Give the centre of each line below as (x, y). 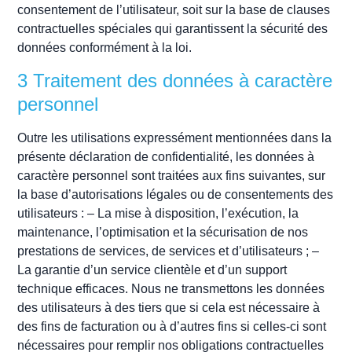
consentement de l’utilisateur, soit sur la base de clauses (174, 10)
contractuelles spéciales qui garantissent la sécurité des (173, 29)
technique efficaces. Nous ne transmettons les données (171, 288)
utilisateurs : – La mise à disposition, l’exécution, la (158, 213)
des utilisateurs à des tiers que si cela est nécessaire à (169, 307)
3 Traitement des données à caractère (175, 80)
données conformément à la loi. (105, 48)
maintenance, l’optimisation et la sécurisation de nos (163, 232)
